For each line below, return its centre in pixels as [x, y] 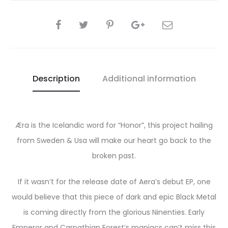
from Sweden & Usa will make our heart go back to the [114, 140]
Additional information [149, 78]
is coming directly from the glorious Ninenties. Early [114, 212]
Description [56, 78]
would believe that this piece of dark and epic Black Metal [114, 197]
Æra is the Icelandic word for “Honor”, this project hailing [114, 125]
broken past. [114, 155]
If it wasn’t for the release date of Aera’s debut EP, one [114, 181]
